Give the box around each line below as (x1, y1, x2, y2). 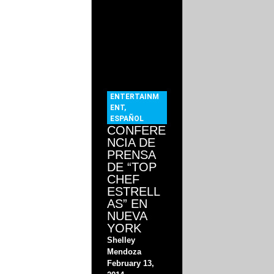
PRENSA (107, 148, 156, 162)
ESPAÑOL (110, 114, 144, 124)
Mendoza (107, 247, 142, 257)
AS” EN (107, 197, 148, 211)
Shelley (107, 235, 136, 245)
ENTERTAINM (110, 92, 160, 102)
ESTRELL (107, 185, 161, 199)
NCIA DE (107, 136, 156, 150)
